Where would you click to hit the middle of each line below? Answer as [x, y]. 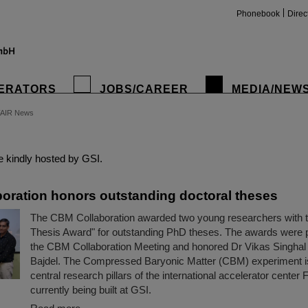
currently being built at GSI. [91, 290]
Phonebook [258, 14]
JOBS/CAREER [144, 89]
